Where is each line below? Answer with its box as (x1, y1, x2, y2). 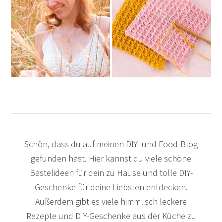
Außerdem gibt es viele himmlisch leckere (35, 196, 187, 208)
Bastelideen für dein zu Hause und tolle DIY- (29, 167, 193, 179)
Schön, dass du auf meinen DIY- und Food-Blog (24, 138, 198, 150)
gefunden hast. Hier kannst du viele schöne (31, 153, 191, 165)
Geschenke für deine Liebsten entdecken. (34, 181, 188, 193)
